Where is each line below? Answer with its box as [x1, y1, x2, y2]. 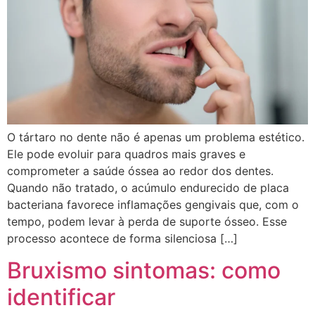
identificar [7, 283, 115, 311]
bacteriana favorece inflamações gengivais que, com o [7, 198, 299, 212]
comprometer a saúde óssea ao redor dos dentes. [7, 164, 274, 179]
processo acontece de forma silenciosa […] [7, 231, 238, 246]
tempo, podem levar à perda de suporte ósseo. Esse [7, 214, 287, 229]
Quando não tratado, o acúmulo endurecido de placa [7, 181, 289, 195]
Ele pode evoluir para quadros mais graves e [7, 147, 245, 162]
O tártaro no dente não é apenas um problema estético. [7, 130, 304, 145]
